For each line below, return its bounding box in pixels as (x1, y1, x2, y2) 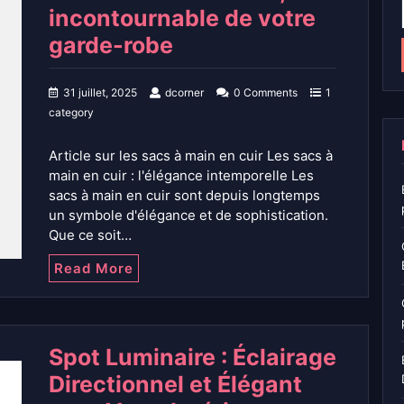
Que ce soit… (49, 226, 132, 244)
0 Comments (234, 86, 298, 100)
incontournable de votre (49, 5, 316, 32)
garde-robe (49, 32, 173, 60)
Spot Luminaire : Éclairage (49, 344, 336, 372)
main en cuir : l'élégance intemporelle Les (49, 167, 314, 185)
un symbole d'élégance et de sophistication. (49, 207, 328, 225)
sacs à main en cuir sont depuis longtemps (49, 187, 320, 205)
